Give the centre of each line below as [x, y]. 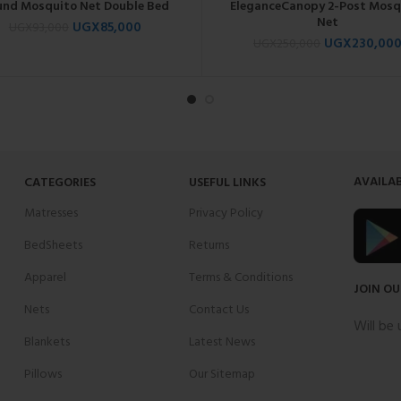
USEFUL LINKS [227, 183]
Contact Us [219, 310]
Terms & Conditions [241, 277]
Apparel [45, 277]
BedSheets [53, 245]
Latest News [222, 342]
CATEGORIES [60, 183]
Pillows [43, 374]
